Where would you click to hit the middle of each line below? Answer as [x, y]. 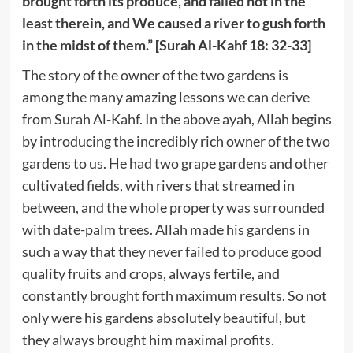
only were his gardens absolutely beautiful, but [163, 317]
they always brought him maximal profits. [148, 339]
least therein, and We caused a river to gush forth [173, 22]
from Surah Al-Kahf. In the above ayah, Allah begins [176, 119]
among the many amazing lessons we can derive [165, 97]
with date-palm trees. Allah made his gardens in [165, 229]
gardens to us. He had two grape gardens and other [175, 163]
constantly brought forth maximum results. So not [174, 295]
